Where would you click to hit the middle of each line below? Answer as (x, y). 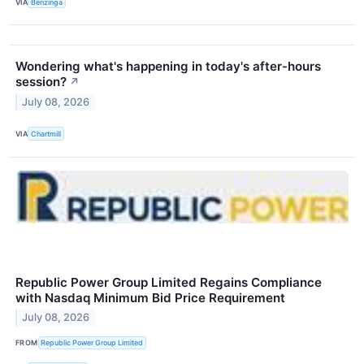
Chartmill (46, 134)
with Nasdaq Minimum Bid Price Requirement (150, 297)
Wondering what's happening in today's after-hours (168, 67)
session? (41, 82)
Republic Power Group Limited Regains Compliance (169, 282)
